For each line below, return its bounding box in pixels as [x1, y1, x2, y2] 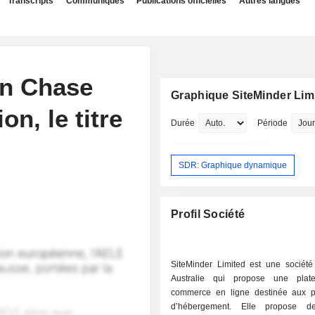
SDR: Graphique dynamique [179, 160, 288, 170]
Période [257, 118, 288, 128]
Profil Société [171, 208, 245, 221]
